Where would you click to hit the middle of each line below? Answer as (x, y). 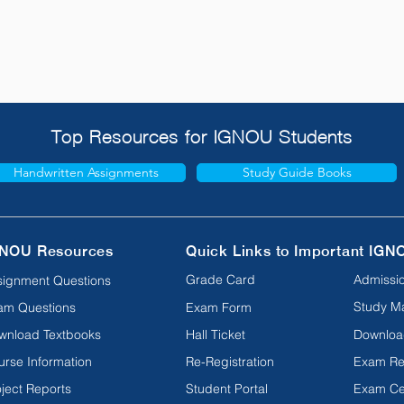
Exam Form (219, 307)
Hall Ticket (216, 334)
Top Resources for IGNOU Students (202, 137)
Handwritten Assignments (86, 172)
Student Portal (227, 388)
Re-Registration (230, 361)
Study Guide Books (297, 172)
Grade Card (220, 279)
